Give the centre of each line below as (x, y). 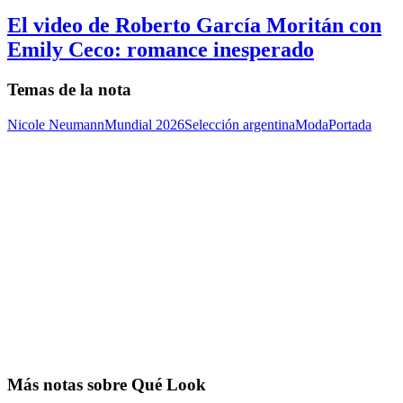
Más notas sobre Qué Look (107, 384)
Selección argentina (240, 124)
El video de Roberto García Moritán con (194, 26)
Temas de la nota (69, 90)
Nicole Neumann (56, 124)
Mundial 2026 (144, 124)
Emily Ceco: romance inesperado (161, 50)
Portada (350, 124)
